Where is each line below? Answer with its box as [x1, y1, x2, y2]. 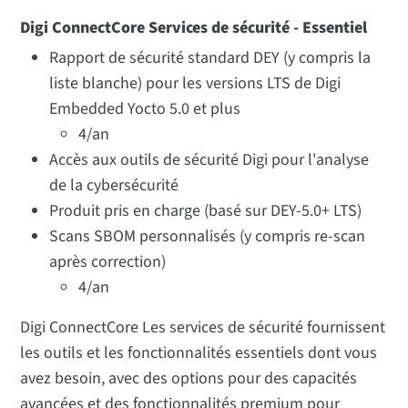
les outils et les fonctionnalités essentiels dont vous [20, 342, 378, 365]
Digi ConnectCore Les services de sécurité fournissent [20, 316, 386, 340]
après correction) [49, 250, 167, 274]
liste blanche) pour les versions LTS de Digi [49, 72, 342, 96]
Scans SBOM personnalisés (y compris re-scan [49, 225, 366, 249]
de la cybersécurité [49, 174, 179, 198]
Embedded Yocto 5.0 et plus [49, 97, 241, 121]
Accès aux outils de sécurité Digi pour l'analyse [49, 148, 370, 172]
